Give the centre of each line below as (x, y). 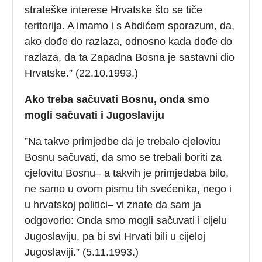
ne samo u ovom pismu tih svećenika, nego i (128, 189)
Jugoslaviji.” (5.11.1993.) (82, 252)
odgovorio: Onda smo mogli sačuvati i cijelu (126, 220)
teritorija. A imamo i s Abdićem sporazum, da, (130, 25)
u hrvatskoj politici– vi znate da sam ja (113, 204)
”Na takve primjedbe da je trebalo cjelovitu (123, 141)
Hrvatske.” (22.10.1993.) (82, 73)
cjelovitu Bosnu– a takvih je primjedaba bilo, (127, 173)
